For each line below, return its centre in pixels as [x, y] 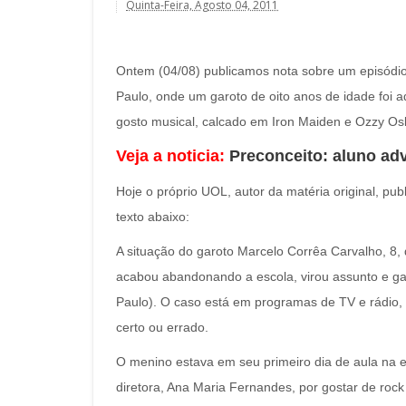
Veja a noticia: [173, 156]
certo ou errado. [162, 327]
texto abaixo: [153, 217]
